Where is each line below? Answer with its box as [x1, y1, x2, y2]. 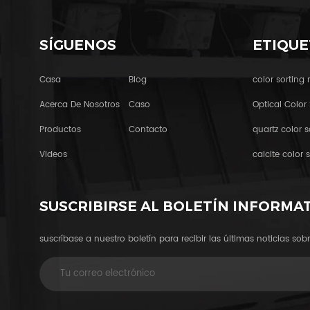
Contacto [128, 123, 167, 137]
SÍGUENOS [39, 37, 116, 54]
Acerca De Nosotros [39, 98, 120, 112]
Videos [39, 148, 67, 162]
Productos [39, 123, 81, 137]
